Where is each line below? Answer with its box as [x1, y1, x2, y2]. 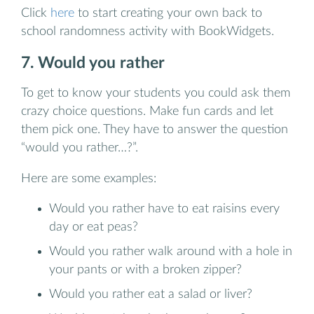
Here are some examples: [21, 172, 156, 184]
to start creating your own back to [74, 6, 262, 19]
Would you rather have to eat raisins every [49, 203, 280, 215]
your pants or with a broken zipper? [49, 264, 242, 276]
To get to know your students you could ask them [21, 87, 290, 100]
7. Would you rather [21, 55, 165, 71]
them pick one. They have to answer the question [21, 123, 288, 136]
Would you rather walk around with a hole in [49, 245, 292, 258]
